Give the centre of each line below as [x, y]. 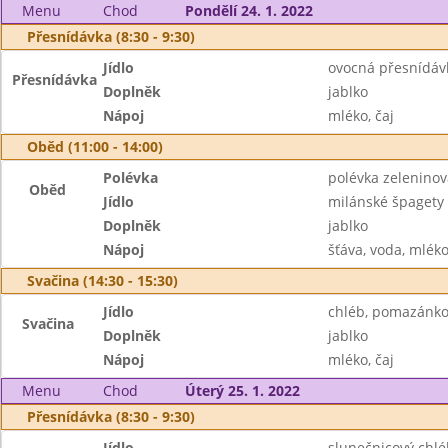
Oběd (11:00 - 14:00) [95, 146]
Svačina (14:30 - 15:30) [102, 280]
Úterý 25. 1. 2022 [242, 390]
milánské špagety [385, 201]
